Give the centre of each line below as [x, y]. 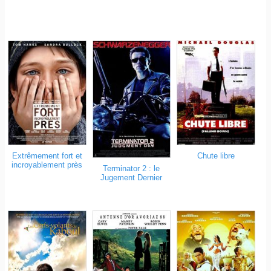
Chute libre [216, 155]
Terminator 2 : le [132, 169]
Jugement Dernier [132, 178]
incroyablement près [47, 165]
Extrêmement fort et [47, 155]
